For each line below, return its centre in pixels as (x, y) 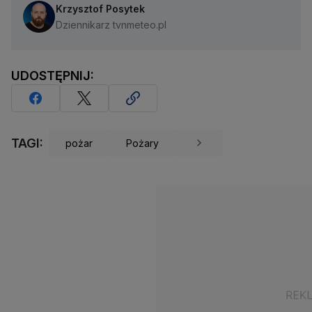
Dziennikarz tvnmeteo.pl (111, 25)
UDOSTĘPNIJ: (53, 76)
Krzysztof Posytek (100, 9)
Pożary (142, 143)
